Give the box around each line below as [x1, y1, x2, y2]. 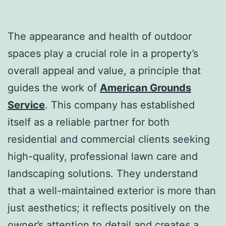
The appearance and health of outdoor [8, 30, 192, 42]
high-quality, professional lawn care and [8, 150, 198, 162]
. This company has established [45, 98, 195, 111]
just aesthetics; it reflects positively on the [8, 201, 210, 214]
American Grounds [100, 81, 191, 94]
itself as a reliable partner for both [8, 116, 169, 128]
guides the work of [8, 81, 100, 94]
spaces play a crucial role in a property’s [8, 47, 198, 60]
